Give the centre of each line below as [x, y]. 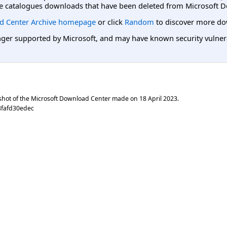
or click [110, 22]
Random [139, 22]
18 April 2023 [158, 98]
